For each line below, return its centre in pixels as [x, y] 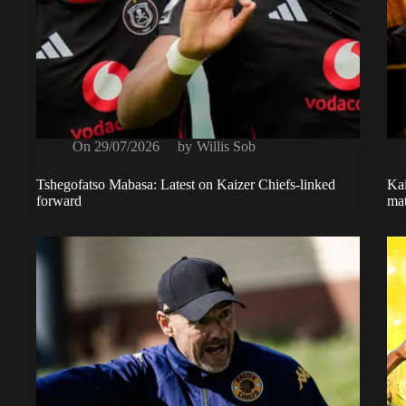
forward [59, 201]
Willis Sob [226, 147]
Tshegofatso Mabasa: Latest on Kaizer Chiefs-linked [186, 185]
